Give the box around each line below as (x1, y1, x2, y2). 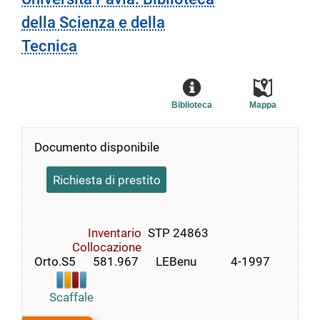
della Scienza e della (21, 14, 165, 32)
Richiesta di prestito (52, 172, 161, 187)
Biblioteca (171, 100, 212, 111)
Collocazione (72, 239, 141, 254)
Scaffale (49, 289, 94, 304)
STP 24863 (147, 225, 209, 240)
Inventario (88, 225, 141, 240)
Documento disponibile (34, 140, 159, 155)
